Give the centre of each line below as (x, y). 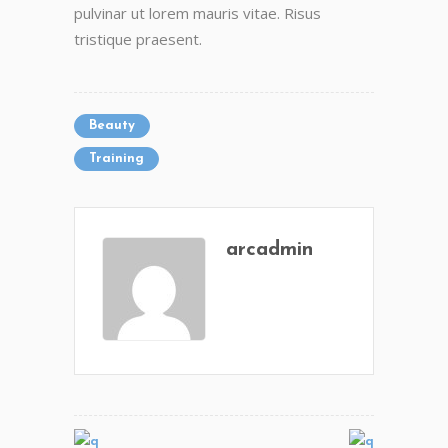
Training (116, 158)
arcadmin (269, 250)
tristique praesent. (138, 39)
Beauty (112, 125)
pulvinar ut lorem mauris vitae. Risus (197, 13)
